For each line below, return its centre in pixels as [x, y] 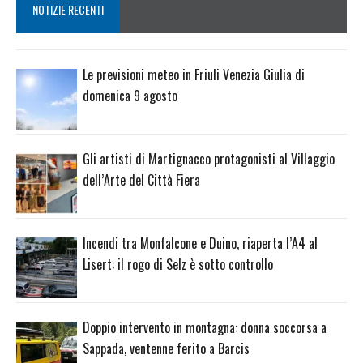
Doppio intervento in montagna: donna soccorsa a [205, 327]
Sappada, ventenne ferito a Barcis [166, 348]
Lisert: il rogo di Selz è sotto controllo [178, 264]
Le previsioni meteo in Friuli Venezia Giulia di [194, 75]
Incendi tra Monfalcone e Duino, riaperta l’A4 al [200, 243]
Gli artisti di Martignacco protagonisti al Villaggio [209, 159]
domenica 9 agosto [130, 96]
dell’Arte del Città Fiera [141, 180]
